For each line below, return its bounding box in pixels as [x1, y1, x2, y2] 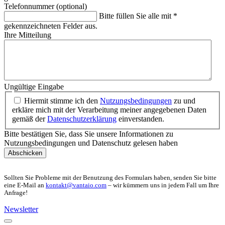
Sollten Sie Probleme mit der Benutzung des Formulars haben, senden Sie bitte [4, 174, 216, 181]
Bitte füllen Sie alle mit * [99, 12, 177, 21]
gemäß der [12, 114, 47, 123]
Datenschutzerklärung [47, 114, 117, 123]
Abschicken [8, 149, 42, 157]
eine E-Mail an [4, 181, 46, 189]
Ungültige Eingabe [4, 82, 64, 91]
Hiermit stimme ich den [24, 96, 100, 105]
